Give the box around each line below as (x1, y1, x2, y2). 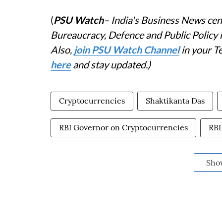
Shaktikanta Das (146, 96, 205, 106)
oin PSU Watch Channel (76, 44, 179, 55)
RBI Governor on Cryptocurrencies (59, 122, 188, 132)
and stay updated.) (71, 58, 151, 70)
